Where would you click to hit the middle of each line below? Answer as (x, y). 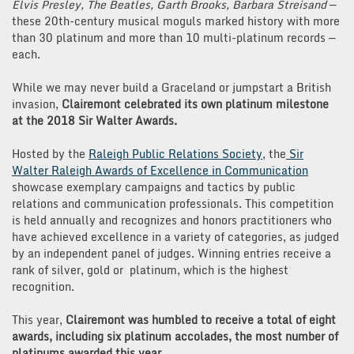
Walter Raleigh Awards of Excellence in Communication (160, 170)
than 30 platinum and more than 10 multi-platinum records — (174, 37)
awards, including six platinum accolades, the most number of (175, 336)
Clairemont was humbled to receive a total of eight (201, 319)
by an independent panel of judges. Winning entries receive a (171, 253)
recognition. (43, 286)
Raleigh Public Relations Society (175, 153)
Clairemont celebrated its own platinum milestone (195, 104)
